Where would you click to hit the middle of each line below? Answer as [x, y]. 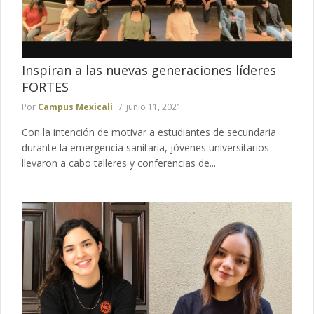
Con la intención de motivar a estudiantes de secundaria [149, 132]
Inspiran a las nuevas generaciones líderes [149, 70]
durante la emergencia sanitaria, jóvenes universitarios [145, 148]
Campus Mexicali [75, 107]
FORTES [45, 87]
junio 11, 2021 [154, 107]
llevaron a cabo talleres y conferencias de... [119, 163]
